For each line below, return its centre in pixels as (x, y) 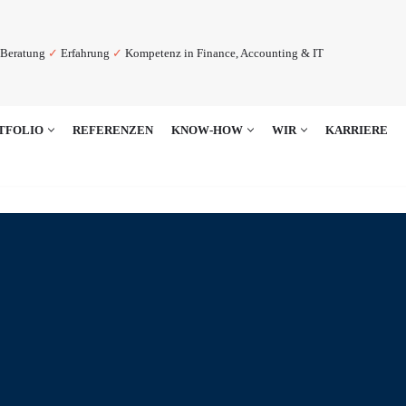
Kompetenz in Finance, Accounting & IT (223, 53)
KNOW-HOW (207, 130)
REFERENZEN (113, 130)
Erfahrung (85, 53)
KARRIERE (357, 130)
